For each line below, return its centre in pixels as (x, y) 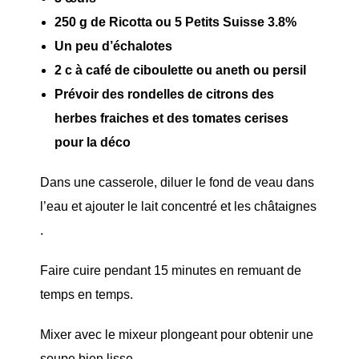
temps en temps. (87, 295)
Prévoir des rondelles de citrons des (164, 95)
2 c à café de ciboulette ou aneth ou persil (180, 71)
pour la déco (93, 143)
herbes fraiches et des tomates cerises (171, 119)
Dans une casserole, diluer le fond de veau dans (177, 183)
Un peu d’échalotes (113, 46)
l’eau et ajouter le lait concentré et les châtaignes (178, 207)
